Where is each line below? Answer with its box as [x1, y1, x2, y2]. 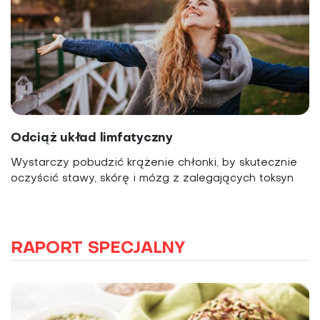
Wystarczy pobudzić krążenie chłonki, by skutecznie [11, 157, 297, 168]
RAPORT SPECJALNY [11, 240, 186, 256]
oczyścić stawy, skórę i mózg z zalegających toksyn [11, 173, 294, 184]
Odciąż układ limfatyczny [11, 131, 173, 144]
